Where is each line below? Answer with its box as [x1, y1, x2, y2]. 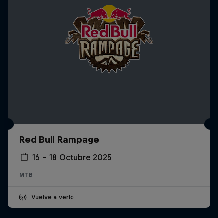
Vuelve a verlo [31, 193, 74, 201]
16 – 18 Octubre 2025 [32, 153, 112, 162]
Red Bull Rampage [19, 134, 99, 145]
